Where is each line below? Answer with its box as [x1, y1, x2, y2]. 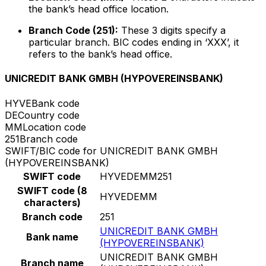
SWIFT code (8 [17, 184, 87, 197]
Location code [23, 121, 86, 133]
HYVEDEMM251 [100, 170, 172, 182]
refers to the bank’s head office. [28, 48, 172, 61]
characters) [23, 196, 81, 208]
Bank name [26, 230, 78, 243]
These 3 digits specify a [118, 24, 226, 37]
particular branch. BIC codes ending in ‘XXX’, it [28, 36, 239, 49]
